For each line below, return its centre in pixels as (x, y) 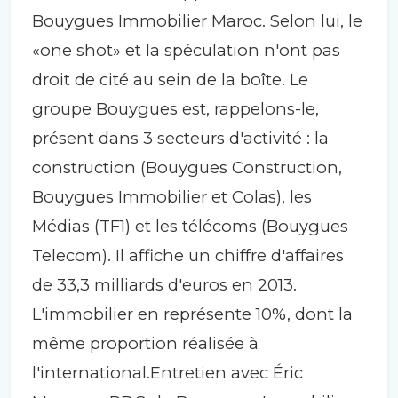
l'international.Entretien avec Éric (167, 372)
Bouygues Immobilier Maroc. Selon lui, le (197, 20)
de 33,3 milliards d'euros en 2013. (164, 284)
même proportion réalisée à (145, 343)
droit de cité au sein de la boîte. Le (170, 79)
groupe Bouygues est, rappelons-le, (175, 108)
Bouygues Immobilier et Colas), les (172, 196)
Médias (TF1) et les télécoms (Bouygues (190, 226)
